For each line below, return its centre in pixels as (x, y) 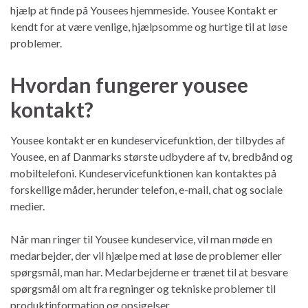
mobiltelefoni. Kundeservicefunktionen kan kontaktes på (143, 173)
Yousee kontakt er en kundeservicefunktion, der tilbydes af (148, 140)
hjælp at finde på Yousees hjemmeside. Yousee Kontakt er (144, 10)
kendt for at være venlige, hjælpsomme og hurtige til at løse (149, 26)
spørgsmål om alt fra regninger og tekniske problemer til (143, 288)
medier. (27, 206)
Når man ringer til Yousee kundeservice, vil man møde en (141, 239)
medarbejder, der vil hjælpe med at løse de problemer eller (146, 255)
